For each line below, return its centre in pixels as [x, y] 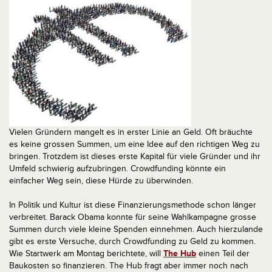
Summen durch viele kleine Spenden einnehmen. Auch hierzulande [136, 229]
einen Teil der [223, 253]
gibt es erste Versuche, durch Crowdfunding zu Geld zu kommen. [132, 241]
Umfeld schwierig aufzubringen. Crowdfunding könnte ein [117, 168]
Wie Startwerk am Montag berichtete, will [86, 253]
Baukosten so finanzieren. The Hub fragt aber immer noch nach [129, 266]
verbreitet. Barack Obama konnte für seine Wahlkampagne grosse [133, 217]
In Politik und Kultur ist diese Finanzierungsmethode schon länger [133, 205]
